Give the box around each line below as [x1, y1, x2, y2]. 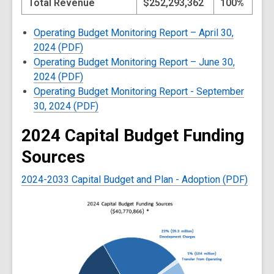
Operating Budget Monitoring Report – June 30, [34, 56, 235, 68]
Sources [21, 146, 85, 167]
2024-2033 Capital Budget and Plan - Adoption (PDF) [21, 173, 248, 185]
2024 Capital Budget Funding [21, 125, 244, 146]
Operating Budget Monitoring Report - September [34, 85, 244, 97]
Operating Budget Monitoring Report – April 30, [34, 26, 234, 39]
